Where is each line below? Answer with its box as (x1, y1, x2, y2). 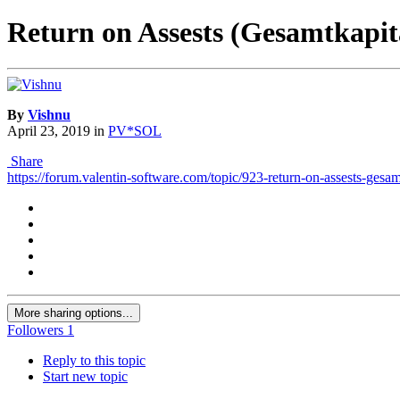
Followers (7, 322, 63, 338)
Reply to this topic (43, 353, 146, 369)
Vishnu (28, 107, 71, 123)
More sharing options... (14, 306, 133, 321)
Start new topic (43, 369, 128, 385)
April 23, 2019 (7, 123, 90, 139)
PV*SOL (108, 123, 162, 139)
